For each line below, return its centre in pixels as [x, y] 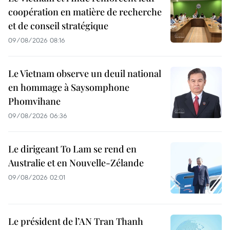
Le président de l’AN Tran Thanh [76, 222]
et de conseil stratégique [58, 26]
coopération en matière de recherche [85, 12]
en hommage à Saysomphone [69, 88]
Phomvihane [34, 101]
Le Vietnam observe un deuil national [85, 74]
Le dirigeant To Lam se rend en [72, 149]
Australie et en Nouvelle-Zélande [76, 163]
